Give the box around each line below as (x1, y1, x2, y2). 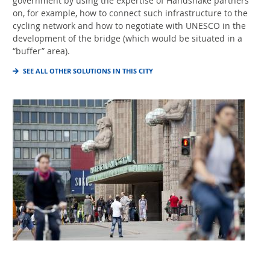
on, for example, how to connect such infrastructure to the (13, 7, 248, 19)
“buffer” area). (13, 45, 70, 57)
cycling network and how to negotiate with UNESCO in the (13, 20, 246, 32)
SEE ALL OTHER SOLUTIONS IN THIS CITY (23, 66, 153, 76)
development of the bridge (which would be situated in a (13, 33, 242, 45)
